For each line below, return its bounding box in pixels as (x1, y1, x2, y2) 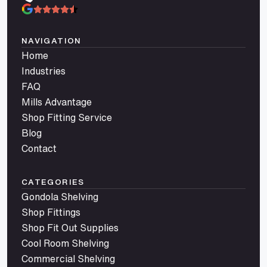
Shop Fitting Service (21, 113, 112, 123)
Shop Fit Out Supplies (21, 223, 119, 233)
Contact (21, 144, 57, 154)
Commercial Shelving (21, 254, 115, 264)
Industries (21, 66, 66, 76)
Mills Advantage (21, 97, 92, 107)
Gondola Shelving (21, 192, 98, 202)
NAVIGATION (21, 36, 82, 45)
